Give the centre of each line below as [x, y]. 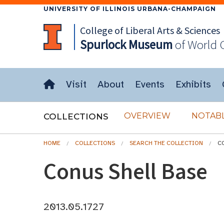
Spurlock [103, 44]
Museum [149, 44]
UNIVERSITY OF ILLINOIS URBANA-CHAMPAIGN [130, 9]
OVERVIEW [147, 116]
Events [150, 84]
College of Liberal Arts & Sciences [150, 30]
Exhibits [193, 84]
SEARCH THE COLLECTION [166, 143]
